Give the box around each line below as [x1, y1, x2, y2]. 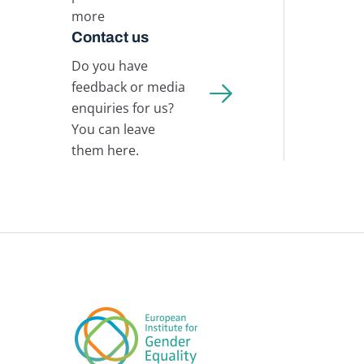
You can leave [71, 120, 155, 139]
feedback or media [71, 78, 185, 97]
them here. [71, 141, 139, 160]
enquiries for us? [71, 99, 174, 118]
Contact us [71, 28, 149, 45]
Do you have [71, 57, 148, 76]
